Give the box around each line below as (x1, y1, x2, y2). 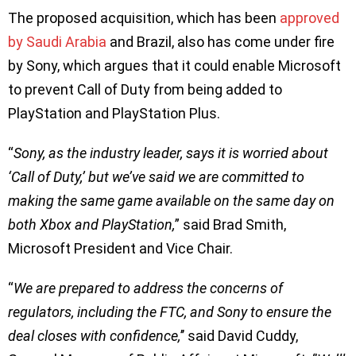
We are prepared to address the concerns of (14, 279, 283, 296)
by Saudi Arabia (8, 33, 106, 50)
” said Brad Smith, (175, 215, 286, 233)
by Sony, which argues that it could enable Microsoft (8, 56, 341, 74)
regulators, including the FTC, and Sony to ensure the (8, 303, 331, 320)
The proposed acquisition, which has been (8, 9, 280, 26)
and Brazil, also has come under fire (106, 33, 335, 50)
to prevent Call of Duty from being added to (8, 80, 282, 98)
